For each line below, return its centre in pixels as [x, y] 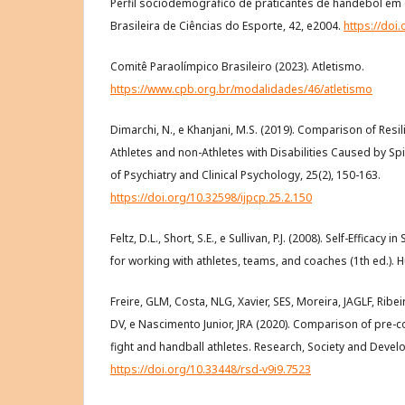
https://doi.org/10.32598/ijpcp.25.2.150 [211, 198]
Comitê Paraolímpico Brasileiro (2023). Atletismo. [237, 67]
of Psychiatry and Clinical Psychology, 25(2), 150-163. [245, 175]
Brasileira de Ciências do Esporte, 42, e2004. [227, 26]
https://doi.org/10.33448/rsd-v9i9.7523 [211, 370]
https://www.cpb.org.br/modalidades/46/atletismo [241, 89]
